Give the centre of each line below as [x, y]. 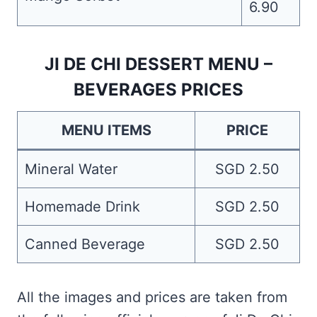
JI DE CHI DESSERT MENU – [158, 64]
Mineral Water [71, 169]
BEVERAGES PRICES [158, 90]
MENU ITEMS [106, 130]
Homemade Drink [82, 207]
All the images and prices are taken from [152, 297]
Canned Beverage [85, 244]
